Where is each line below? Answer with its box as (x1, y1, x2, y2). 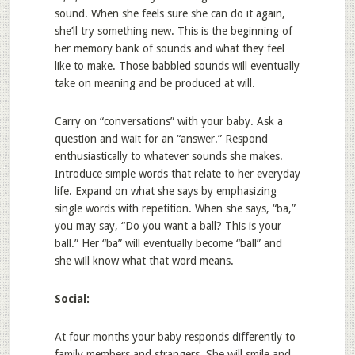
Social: (54, 292, 90, 305)
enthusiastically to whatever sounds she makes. (54, 150, 283, 162)
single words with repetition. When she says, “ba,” (54, 202, 296, 215)
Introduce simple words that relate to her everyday (54, 167, 300, 180)
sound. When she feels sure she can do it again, (54, 7, 285, 20)
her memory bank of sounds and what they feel (54, 42, 284, 55)
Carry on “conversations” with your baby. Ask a (54, 115, 283, 128)
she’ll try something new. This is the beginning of (54, 25, 292, 37)
